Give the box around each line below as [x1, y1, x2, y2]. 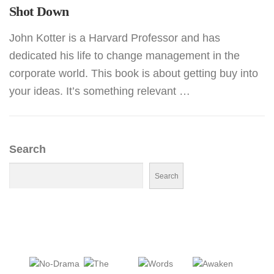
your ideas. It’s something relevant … [9, 85, 190, 98]
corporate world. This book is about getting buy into [9, 67, 258, 80]
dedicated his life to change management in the [9, 50, 240, 62]
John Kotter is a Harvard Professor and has [9, 32, 220, 45]
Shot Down [9, 4, 69, 19]
